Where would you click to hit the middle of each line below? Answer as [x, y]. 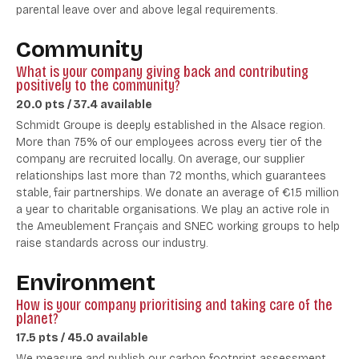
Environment [86, 283]
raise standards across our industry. [112, 244]
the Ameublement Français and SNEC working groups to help [178, 227]
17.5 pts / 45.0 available [82, 338]
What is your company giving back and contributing [162, 72]
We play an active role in [265, 210]
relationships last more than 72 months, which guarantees [171, 176]
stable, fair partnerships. [81, 193]
